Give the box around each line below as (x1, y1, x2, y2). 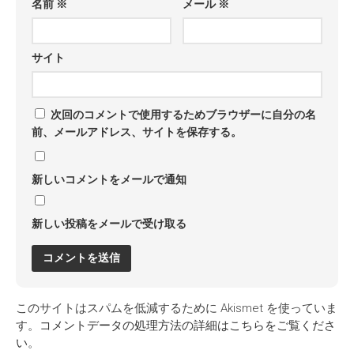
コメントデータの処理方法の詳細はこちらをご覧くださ (40, 318, 336, 333)
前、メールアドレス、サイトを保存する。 (32, 125, 242, 138)
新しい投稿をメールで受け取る (32, 217, 186, 230)
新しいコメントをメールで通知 (32, 172, 186, 186)
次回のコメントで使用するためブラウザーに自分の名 (51, 107, 316, 121)
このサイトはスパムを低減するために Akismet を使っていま (16, 300, 337, 315)
